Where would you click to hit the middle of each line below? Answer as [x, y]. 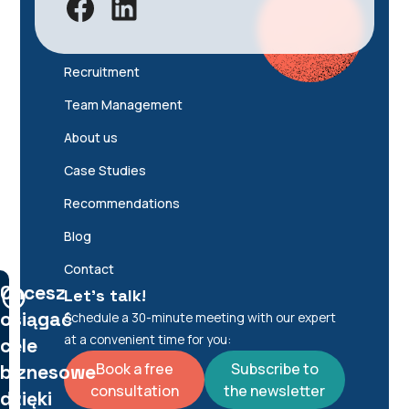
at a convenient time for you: [148, 340]
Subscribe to [274, 369]
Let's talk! [105, 296]
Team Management [124, 105]
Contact [89, 269]
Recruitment [102, 72]
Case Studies [105, 171]
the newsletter [275, 391]
